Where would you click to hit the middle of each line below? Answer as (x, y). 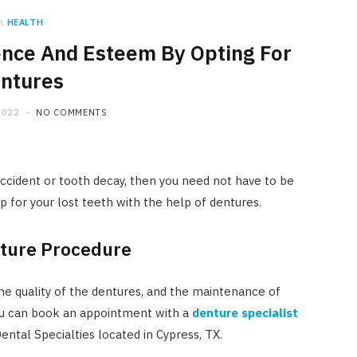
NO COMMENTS (72, 112)
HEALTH (25, 22)
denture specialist (245, 312)
